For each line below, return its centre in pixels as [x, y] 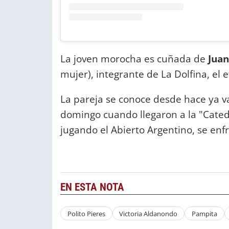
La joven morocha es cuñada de [134, 58]
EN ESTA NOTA [92, 187]
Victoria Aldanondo [148, 213]
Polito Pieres [86, 213]
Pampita [204, 213]
